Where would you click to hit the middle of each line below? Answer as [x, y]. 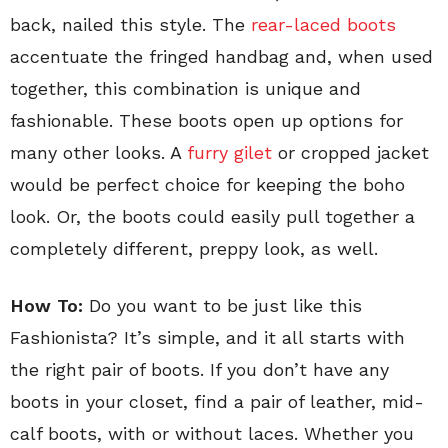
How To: [49, 305]
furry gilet [229, 152]
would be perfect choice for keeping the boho [207, 184]
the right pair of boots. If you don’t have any [199, 369]
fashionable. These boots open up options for [206, 120]
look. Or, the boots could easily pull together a [212, 216]
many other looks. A [98, 152]
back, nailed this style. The [130, 24]
